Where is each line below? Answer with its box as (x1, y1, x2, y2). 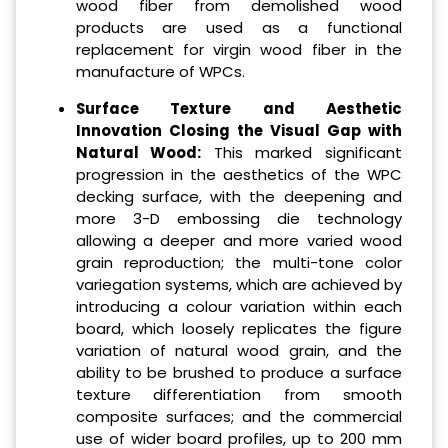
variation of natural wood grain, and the (75, 339, 402, 361)
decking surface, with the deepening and (75, 185, 402, 207)
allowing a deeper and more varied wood (75, 229, 402, 251)
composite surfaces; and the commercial (75, 405, 402, 427)
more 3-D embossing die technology (75, 207, 402, 229)
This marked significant (201, 141, 403, 163)
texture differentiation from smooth (75, 383, 402, 405)
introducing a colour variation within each (75, 295, 402, 317)
